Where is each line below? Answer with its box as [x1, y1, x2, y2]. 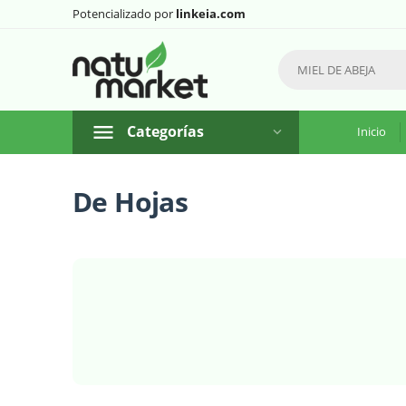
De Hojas [72, 183, 188, 220]
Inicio [357, 123, 386, 140]
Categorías [127, 121, 204, 141]
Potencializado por [72, 5, 176, 22]
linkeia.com [176, 5, 246, 22]
